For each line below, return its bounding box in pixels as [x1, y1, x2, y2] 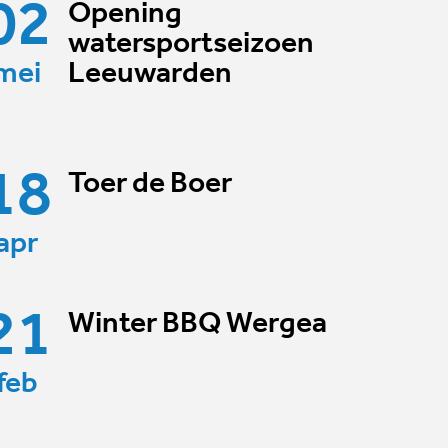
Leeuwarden [67, 58, 232, 90]
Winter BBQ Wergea [67, 308, 327, 340]
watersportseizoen [67, 28, 314, 60]
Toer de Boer [67, 168, 232, 200]
